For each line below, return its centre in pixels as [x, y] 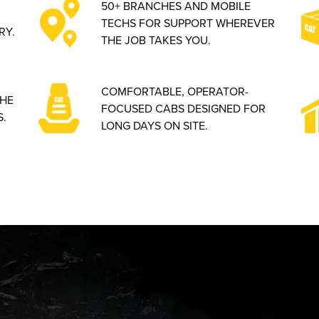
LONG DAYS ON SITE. [155, 125]
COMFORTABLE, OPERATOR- [175, 91]
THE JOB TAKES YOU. [156, 40]
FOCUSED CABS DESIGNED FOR [184, 108]
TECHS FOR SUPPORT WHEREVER [188, 23]
